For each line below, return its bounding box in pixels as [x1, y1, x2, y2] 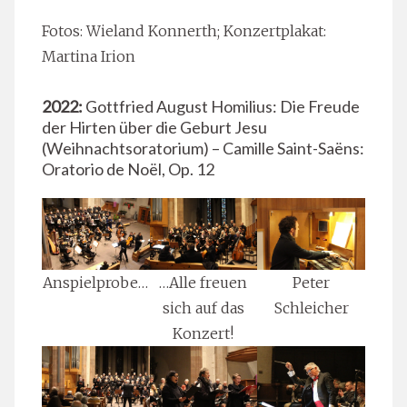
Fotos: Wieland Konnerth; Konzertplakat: [42, 22, 326, 41]
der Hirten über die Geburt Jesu [42, 117, 267, 138]
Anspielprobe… [43, 273, 149, 293]
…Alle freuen [159, 273, 248, 293]
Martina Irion [42, 47, 135, 66]
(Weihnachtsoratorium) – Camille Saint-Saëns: [42, 138, 364, 159]
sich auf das [162, 299, 244, 318]
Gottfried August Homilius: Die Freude [85, 96, 360, 117]
